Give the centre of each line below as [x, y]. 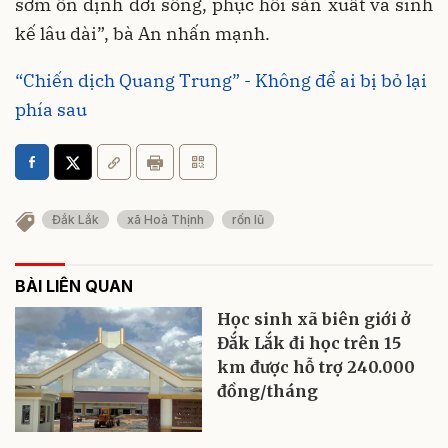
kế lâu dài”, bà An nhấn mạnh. [142, 34]
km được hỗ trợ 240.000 [316, 367]
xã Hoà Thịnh [165, 220]
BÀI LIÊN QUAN [74, 286]
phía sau [51, 110]
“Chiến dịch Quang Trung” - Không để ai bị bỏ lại [221, 81]
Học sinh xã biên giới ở [314, 319]
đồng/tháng [268, 391]
